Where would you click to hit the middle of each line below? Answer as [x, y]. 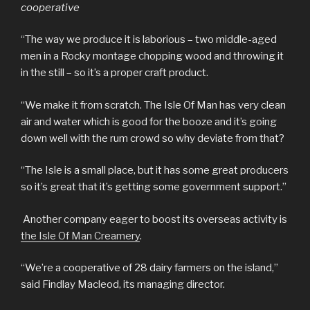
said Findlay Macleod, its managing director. [123, 285]
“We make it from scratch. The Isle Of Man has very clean [153, 105]
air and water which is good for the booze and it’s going [149, 121]
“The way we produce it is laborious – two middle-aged [149, 40]
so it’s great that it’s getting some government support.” [154, 187]
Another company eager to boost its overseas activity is [154, 219]
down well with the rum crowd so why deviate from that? [154, 138]
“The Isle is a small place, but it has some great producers [155, 171]
